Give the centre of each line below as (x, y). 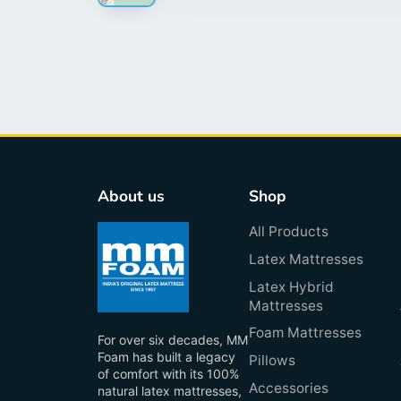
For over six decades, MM (173, 340)
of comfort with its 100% (168, 374)
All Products (289, 231)
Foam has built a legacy (166, 357)
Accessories (289, 388)
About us (131, 196)
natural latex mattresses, (170, 391)
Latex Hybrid (292, 286)
